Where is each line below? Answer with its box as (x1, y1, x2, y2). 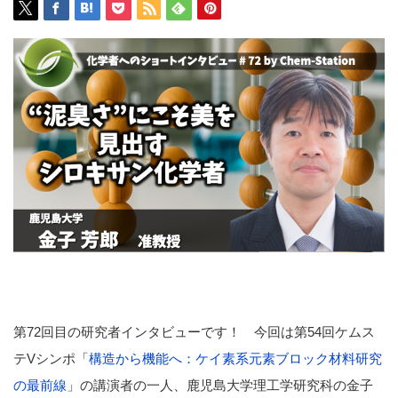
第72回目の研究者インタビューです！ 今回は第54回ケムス (13, 323, 375, 339)
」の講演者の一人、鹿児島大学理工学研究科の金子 (67, 377, 373, 393)
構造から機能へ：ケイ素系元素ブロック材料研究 (89, 350, 382, 366)
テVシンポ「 (13, 350, 89, 366)
